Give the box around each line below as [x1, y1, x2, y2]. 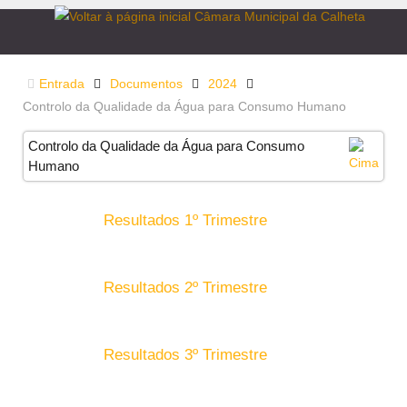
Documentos [110, 76, 183, 91]
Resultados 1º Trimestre [104, 212, 267, 229]
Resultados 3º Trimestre [104, 346, 267, 363]
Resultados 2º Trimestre [104, 279, 267, 296]
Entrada [39, 76, 84, 91]
